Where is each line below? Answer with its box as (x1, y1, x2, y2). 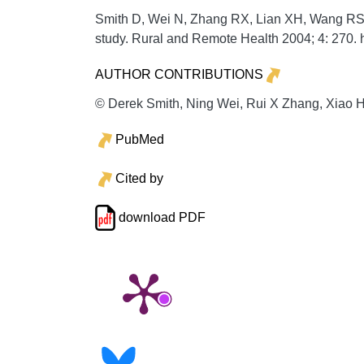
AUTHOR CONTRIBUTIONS (95, 67, 263, 81)
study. (95, 32, 132, 46)
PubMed (115, 132, 164, 146)
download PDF (115, 210, 206, 224)
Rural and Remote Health (132, 32, 279, 46)
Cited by (115, 171, 163, 185)
